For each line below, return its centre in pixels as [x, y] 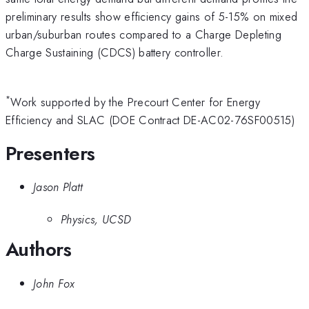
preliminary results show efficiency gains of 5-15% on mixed [152, 16]
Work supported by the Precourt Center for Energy [136, 102]
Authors [39, 250]
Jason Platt [58, 187]
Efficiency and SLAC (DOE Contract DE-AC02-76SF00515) [150, 120]
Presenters [50, 153]
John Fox [54, 283]
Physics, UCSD [96, 219]
